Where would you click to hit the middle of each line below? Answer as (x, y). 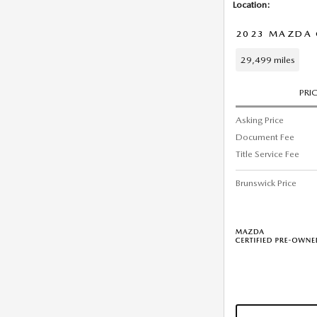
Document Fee (265, 137)
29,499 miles (267, 59)
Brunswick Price (266, 183)
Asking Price (260, 120)
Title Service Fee (267, 154)
